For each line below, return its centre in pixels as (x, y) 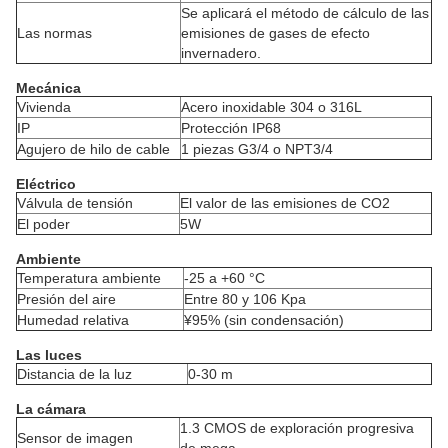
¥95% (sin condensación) (264, 319)
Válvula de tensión (75, 202)
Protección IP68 (231, 127)
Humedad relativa (73, 319)
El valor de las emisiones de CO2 (285, 202)
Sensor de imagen (75, 437)
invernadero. (221, 52)
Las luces (49, 354)
